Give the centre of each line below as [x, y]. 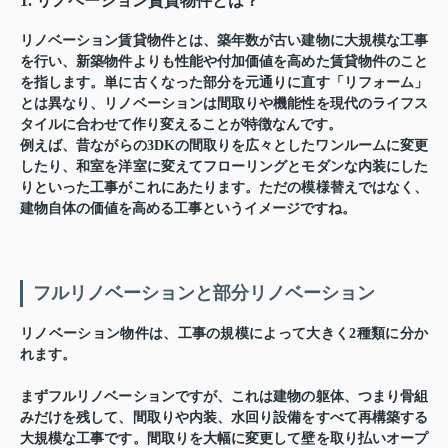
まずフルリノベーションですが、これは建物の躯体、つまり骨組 [224, 397]
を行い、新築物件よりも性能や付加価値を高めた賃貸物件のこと [224, 62]
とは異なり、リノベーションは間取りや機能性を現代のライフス [224, 104]
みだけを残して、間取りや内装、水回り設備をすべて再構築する [224, 418]
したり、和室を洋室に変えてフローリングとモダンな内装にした [224, 167]
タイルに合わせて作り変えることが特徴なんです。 [181, 125]
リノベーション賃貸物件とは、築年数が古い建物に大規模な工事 [224, 41]
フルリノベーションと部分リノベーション [204, 293]
